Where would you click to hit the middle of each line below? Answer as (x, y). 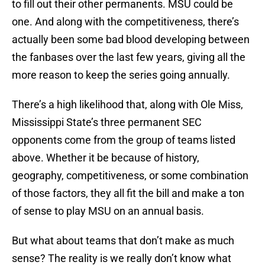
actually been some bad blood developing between (131, 40)
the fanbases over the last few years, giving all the (129, 57)
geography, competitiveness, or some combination (130, 176)
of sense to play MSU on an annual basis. (108, 211)
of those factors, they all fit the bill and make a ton (128, 193)
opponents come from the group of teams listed (124, 140)
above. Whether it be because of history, (106, 158)
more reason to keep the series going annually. (121, 75)
